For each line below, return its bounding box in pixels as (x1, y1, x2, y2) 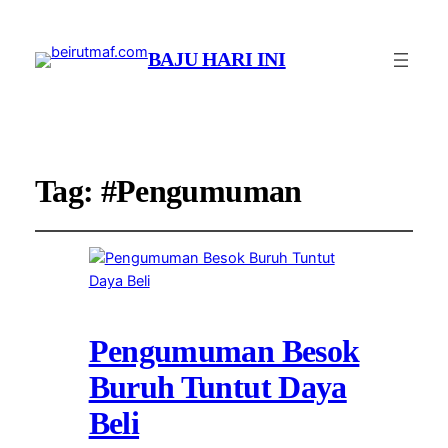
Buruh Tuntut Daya (88, 369, 347, 405)
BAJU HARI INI (147, 48, 286, 71)
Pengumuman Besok (88, 333, 360, 369)
